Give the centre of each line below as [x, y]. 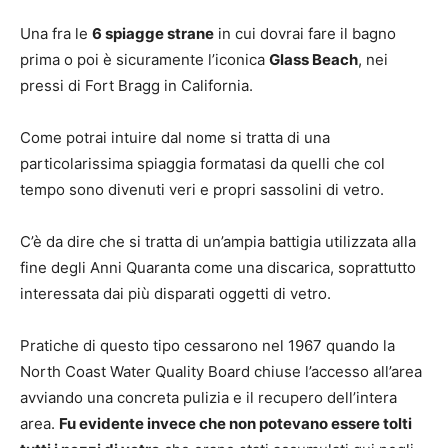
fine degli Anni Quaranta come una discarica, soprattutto [218, 267]
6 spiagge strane [153, 33]
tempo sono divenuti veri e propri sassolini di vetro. [202, 189]
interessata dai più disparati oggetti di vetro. [175, 293]
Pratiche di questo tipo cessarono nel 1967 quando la [207, 345]
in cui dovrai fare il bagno [305, 33]
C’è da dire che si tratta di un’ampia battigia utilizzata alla [218, 241]
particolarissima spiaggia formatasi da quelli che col [202, 163]
